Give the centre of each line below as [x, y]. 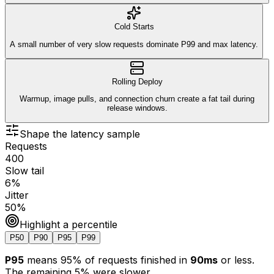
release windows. [137, 108]
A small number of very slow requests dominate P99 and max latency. [134, 44]
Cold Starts [134, 27]
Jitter [17, 195]
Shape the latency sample [80, 134]
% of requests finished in [130, 260]
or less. [238, 260]
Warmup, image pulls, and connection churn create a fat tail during [137, 99]
